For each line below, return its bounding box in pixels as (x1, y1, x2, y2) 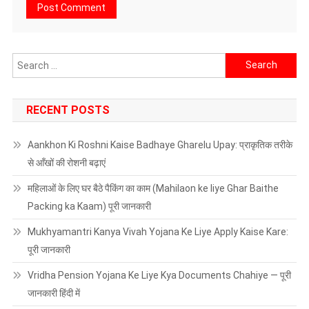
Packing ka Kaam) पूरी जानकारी (27, 200, 151, 212)
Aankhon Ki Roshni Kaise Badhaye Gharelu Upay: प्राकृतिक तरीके (27, 139, 292, 150)
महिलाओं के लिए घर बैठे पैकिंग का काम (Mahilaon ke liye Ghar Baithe (27, 182, 279, 194)
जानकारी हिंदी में (27, 287, 80, 299)
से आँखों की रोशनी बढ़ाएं (27, 157, 106, 168)
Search (225, 54, 257, 66)
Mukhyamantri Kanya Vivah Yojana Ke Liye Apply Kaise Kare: (27, 226, 288, 237)
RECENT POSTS (26, 103, 110, 117)
